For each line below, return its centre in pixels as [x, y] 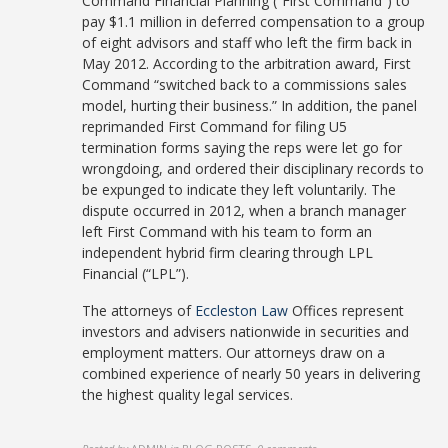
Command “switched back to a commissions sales [245, 84]
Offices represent [346, 310]
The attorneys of [139, 310]
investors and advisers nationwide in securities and [246, 331]
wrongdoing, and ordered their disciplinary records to [253, 168]
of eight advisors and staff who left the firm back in [247, 42]
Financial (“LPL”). [136, 273]
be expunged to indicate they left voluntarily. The [239, 189]
